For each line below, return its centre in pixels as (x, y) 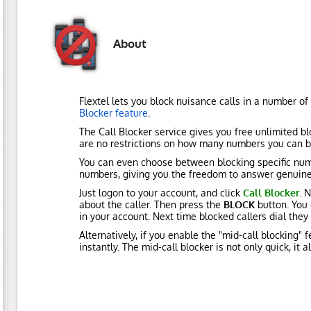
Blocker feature (114, 113)
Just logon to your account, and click (161, 192)
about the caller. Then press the (151, 204)
